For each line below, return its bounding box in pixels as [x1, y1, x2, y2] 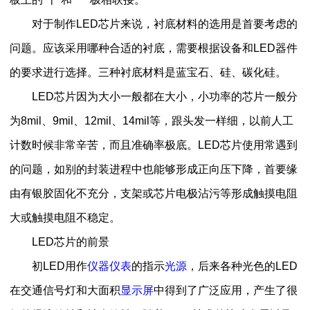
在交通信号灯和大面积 [9, 284, 120, 296]
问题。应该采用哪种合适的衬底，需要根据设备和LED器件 [9, 42, 298, 54]
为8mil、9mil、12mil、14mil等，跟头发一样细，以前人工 [9, 114, 293, 127]
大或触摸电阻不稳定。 [9, 211, 120, 224]
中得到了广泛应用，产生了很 [153, 284, 298, 296]
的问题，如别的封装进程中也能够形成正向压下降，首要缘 [9, 163, 298, 175]
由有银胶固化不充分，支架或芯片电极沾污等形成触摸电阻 [9, 187, 298, 199]
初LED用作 [9, 259, 87, 272]
